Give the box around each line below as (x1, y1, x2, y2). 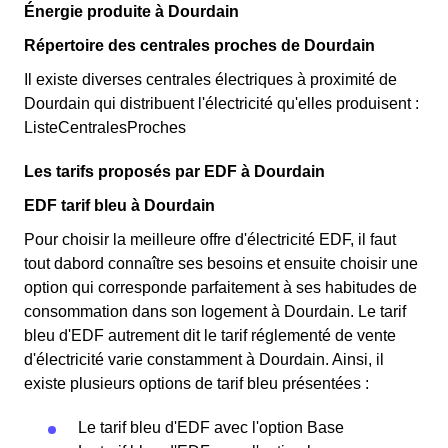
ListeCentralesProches (24, 119, 186, 136)
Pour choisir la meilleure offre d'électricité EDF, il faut (24, 231, 396, 248)
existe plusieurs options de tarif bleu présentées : (24, 375, 369, 392)
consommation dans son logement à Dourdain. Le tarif (24, 303, 406, 320)
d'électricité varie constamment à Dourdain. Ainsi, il (24, 351, 384, 368)
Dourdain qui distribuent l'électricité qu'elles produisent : (24, 95, 419, 112)
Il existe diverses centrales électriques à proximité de (24, 71, 397, 88)
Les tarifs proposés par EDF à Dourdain (24, 163, 325, 180)
